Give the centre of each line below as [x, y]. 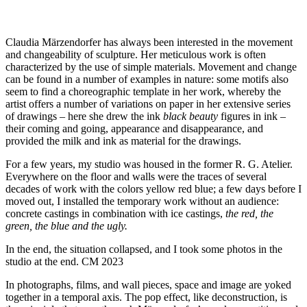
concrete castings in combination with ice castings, [115, 213]
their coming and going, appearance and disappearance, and [134, 128]
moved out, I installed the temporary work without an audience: [142, 201]
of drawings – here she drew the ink [84, 116]
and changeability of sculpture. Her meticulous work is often [136, 54]
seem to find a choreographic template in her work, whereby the [143, 91]
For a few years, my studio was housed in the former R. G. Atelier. [149, 164]
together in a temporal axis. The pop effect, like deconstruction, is [146, 297]
